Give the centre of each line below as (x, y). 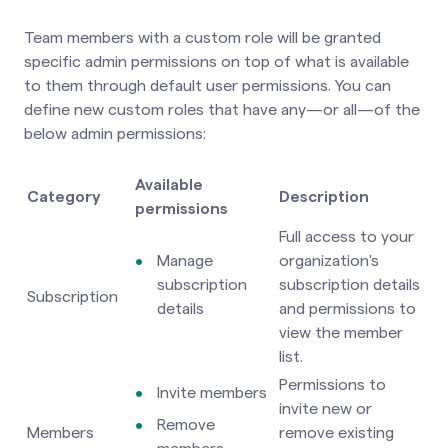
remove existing (336, 432)
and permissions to (347, 308)
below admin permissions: (115, 133)
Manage (185, 260)
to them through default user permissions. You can (207, 85)
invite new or (325, 408)
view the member (341, 332)
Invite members (212, 392)
